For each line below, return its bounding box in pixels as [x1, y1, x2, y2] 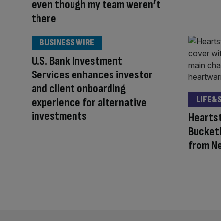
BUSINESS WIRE [39, 37, 94, 48]
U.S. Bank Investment [32, 54, 122, 69]
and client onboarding [32, 81, 126, 96]
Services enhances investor [32, 68, 153, 82]
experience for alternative [32, 95, 147, 110]
